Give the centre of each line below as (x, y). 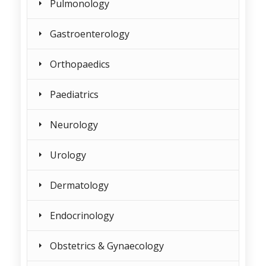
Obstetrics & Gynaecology (107, 246)
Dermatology (79, 185)
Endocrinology (82, 216)
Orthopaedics (80, 64)
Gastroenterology (90, 34)
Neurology (74, 125)
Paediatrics (74, 94)
